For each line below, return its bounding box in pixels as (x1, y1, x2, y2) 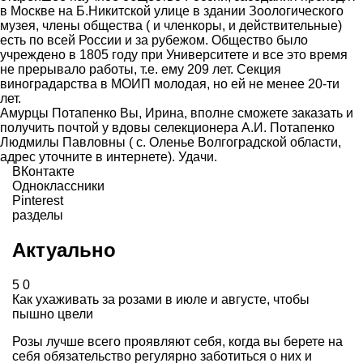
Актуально (12, 239, 116, 262)
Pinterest (12, 194, 63, 208)
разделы (12, 208, 63, 223)
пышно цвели (12, 307, 93, 322)
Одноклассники (12, 179, 105, 194)
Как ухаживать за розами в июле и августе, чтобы (12, 293, 310, 307)
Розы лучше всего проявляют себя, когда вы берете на (12, 335, 343, 349)
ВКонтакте (12, 164, 75, 179)
